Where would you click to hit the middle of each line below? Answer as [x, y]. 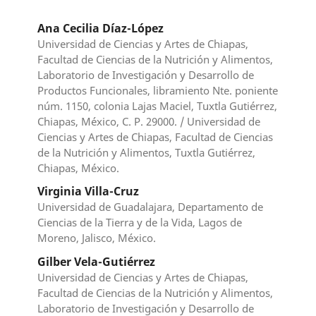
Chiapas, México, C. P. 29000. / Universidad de [149, 121]
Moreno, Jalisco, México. [97, 238]
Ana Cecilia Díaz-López [101, 28]
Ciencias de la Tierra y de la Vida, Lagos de [140, 223]
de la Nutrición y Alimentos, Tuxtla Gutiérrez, [147, 152]
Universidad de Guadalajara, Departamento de [151, 207]
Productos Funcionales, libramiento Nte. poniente [158, 90]
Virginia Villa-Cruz [89, 192]
